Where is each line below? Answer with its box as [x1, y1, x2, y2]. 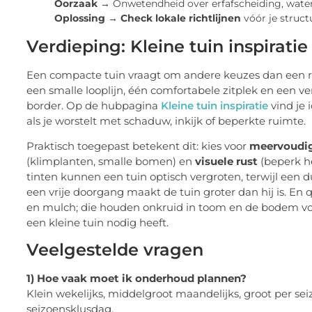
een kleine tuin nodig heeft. [26, 216, 169, 230]
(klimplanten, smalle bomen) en [26, 155, 195, 169]
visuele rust [195, 155, 258, 169]
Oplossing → [54, 11, 118, 24]
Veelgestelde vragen [26, 240, 203, 260]
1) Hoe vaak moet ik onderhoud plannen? [26, 272, 247, 286]
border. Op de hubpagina [26, 98, 161, 112]
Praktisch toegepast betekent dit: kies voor [26, 139, 249, 153]
